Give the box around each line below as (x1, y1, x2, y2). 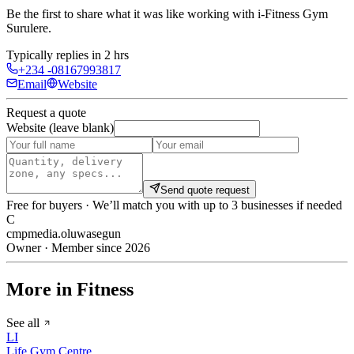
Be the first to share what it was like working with (6, 7, 258, 21)
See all (6, 315, 43, 330)
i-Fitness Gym (258, 7, 328, 21)
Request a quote (6, 106, 86, 120)
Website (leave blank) (6, 121, 114, 135)
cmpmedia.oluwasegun (6, 227, 121, 241)
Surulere (6, 21, 48, 36)
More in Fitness (6, 279, 134, 300)
